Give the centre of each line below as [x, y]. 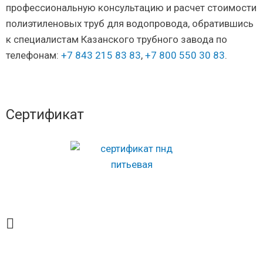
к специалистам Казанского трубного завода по [117, 39]
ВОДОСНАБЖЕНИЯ [66, 252]
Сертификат [45, 114]
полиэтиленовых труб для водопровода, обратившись [130, 23]
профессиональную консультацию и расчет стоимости [131, 8]
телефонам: [33, 55]
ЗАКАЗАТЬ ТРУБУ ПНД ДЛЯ [90, 241]
